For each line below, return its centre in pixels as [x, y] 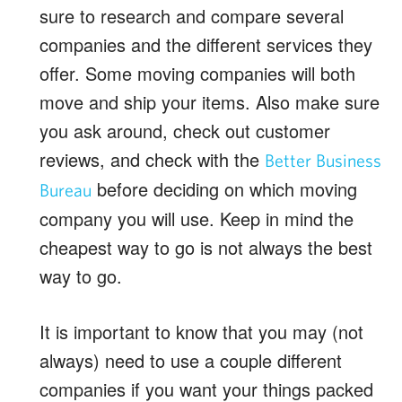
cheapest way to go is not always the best [206, 247]
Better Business [323, 160]
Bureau [66, 189]
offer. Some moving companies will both [197, 73]
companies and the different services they [206, 44]
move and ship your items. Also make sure [210, 101]
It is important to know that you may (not [201, 331]
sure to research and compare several [192, 15]
